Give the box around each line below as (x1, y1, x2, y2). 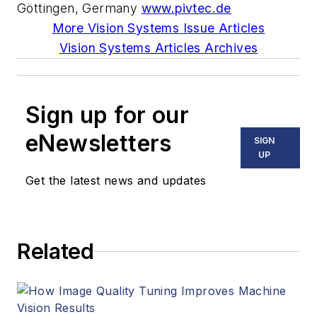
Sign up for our (25, 101, 189, 129)
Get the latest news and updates (25, 173, 207, 188)
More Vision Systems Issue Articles (52, 21, 265, 36)
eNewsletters (25, 129, 172, 158)
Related (17, 238, 94, 265)
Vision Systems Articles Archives (59, 40, 258, 56)
